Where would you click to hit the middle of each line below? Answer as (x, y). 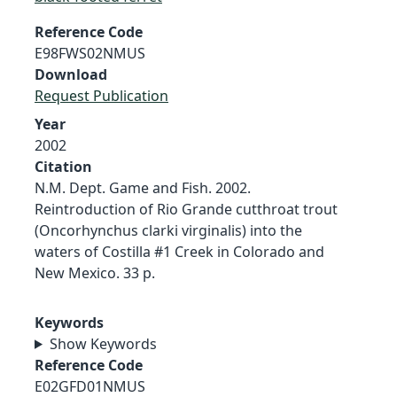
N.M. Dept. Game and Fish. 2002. (143, 187)
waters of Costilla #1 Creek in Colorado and (179, 251)
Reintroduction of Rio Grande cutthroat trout (186, 209)
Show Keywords (103, 343)
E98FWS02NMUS (90, 53)
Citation (63, 166)
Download (71, 74)
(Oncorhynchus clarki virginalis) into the (168, 230)
